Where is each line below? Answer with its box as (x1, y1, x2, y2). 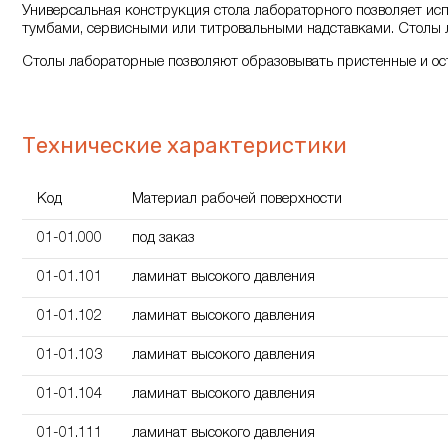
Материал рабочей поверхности (132, 192, 342, 207)
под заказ (132, 231, 195, 246)
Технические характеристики (22, 132, 347, 159)
